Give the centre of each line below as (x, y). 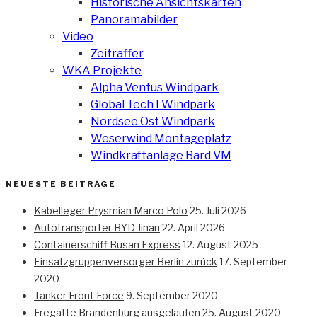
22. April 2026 (194, 227)
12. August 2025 (220, 244)
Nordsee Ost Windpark (153, 121)
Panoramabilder (134, 19)
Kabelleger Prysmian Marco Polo (111, 210)
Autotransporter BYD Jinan (97, 227)
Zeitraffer (117, 53)
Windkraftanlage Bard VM (161, 155)
